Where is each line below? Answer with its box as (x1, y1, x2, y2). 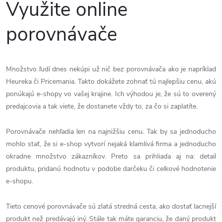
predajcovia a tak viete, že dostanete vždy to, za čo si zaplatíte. (6, 102, 198, 111)
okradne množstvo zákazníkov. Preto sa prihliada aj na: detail (6, 152, 216, 162)
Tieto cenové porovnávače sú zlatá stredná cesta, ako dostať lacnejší (6, 202, 216, 212)
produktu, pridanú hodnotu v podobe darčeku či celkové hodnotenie (6, 164, 216, 174)
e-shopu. (6, 176, 33, 186)
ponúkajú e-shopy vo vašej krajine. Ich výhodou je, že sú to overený (6, 89, 216, 99)
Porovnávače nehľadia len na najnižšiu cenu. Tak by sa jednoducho (6, 127, 216, 137)
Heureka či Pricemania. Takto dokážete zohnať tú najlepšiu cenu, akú (6, 77, 216, 87)
